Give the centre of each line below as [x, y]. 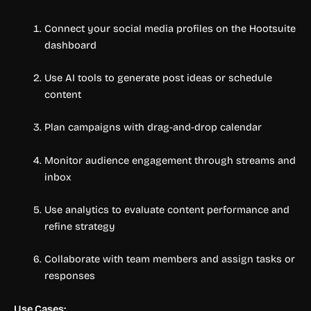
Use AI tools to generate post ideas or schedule [158, 77]
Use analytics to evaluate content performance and [167, 209]
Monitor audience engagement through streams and [170, 160]
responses [69, 276]
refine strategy [79, 226]
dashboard [70, 45]
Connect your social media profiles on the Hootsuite [170, 28]
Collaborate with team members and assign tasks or [169, 259]
